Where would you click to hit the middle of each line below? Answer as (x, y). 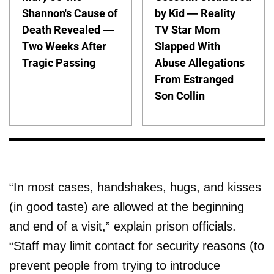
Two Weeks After (64, 46)
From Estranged (194, 79)
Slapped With (188, 46)
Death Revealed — (68, 30)
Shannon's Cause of (70, 13)
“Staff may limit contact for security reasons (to (137, 246)
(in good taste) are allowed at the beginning (127, 206)
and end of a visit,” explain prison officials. (123, 226)
